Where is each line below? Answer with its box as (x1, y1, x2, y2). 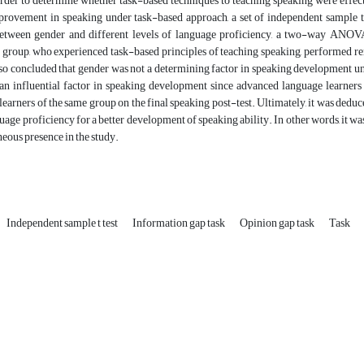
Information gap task (132, 212, 227, 235)
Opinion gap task (240, 212, 316, 235)
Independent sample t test (6, 212, 119, 235)
